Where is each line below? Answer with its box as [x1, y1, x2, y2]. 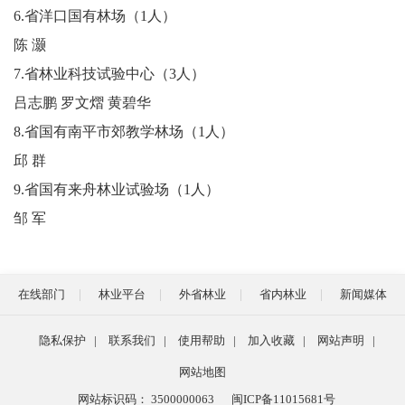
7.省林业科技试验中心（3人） [14, 65, 205, 81]
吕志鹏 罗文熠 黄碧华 [14, 94, 151, 110]
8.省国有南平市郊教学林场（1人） [14, 123, 234, 139]
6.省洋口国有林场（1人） [14, 7, 176, 24]
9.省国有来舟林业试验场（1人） [14, 181, 220, 197]
